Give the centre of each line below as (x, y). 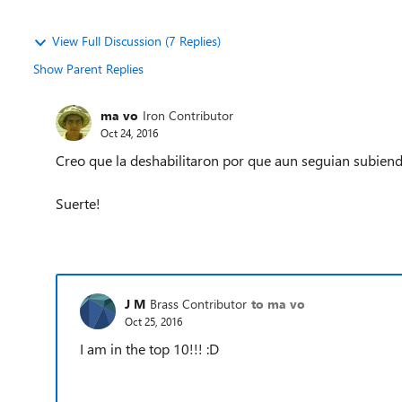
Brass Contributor (198, 303)
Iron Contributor (188, 115)
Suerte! (78, 203)
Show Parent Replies (88, 69)
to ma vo (278, 303)
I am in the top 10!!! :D (149, 349)
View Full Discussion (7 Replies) (136, 41)
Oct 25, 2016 (153, 321)
